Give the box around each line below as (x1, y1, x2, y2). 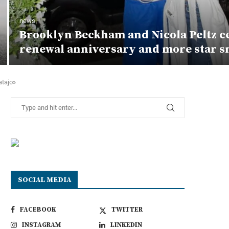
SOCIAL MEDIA (18, 175, 71, 185)
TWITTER (111, 205, 143, 214)
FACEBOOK (20, 205, 56, 214)
